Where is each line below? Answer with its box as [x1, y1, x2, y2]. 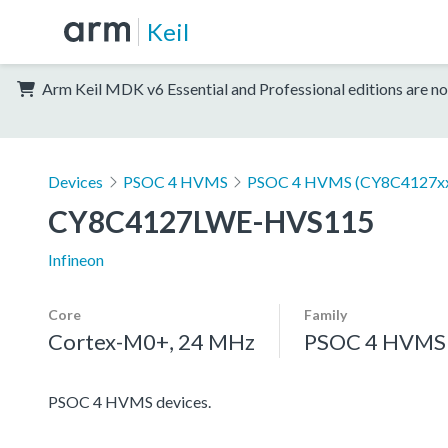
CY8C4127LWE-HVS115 [48, 202, 374, 239]
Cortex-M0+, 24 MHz [48, 327, 255, 355]
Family [304, 305, 347, 323]
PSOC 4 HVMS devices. [48, 391, 211, 411]
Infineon [48, 249, 104, 269]
